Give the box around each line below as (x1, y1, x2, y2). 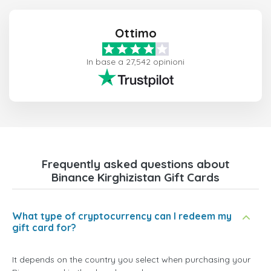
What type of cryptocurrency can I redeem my (12, 209, 232, 222)
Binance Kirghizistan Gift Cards (51, 169, 220, 184)
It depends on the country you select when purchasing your (12, 253, 250, 265)
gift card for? (12, 221, 76, 233)
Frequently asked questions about (42, 156, 229, 171)
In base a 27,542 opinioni (87, 56, 184, 67)
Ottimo (114, 25, 157, 41)
